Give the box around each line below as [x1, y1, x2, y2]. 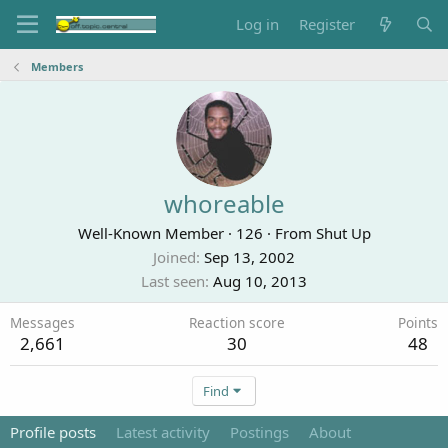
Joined [153, 247, 196, 267]
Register [299, 14, 356, 34]
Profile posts [10, 422, 96, 442]
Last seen [141, 271, 205, 291]
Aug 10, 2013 [213, 271, 307, 291]
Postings [230, 422, 289, 442]
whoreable [163, 187, 285, 220]
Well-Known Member [77, 223, 224, 243]
